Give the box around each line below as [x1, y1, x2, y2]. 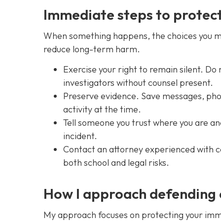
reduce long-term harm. [43, 43, 140, 55]
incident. [63, 130, 97, 142]
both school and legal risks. [63, 157, 169, 169]
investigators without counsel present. [63, 77, 213, 89]
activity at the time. [63, 104, 141, 115]
